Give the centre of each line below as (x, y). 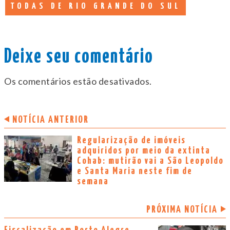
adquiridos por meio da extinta (144, 151)
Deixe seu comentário (79, 57)
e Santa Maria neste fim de (135, 171)
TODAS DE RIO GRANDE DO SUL (95, 7)
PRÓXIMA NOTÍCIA (182, 210)
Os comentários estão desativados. (78, 81)
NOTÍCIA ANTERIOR (51, 120)
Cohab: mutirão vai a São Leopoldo (150, 161)
